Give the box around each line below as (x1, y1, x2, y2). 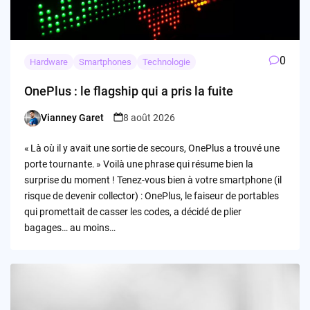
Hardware (29, 56, 68, 67)
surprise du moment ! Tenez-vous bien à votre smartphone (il (24, 174, 282, 185)
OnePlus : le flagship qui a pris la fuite (24, 83, 233, 98)
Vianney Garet (40, 112, 104, 124)
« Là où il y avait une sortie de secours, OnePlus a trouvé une (24, 142, 280, 154)
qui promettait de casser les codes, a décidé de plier (24, 206, 241, 217)
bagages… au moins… (24, 221, 116, 233)
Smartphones (78, 56, 131, 67)
